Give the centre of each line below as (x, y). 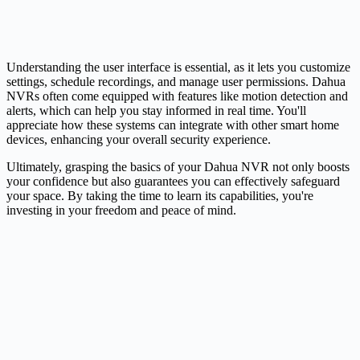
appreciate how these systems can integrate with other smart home (173, 125)
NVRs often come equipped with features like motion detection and (177, 96)
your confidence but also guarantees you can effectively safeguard (173, 182)
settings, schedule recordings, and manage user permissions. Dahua (176, 82)
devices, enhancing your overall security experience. (139, 140)
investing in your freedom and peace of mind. (121, 211)
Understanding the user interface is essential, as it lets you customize (178, 67)
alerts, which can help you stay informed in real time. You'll (156, 111)
